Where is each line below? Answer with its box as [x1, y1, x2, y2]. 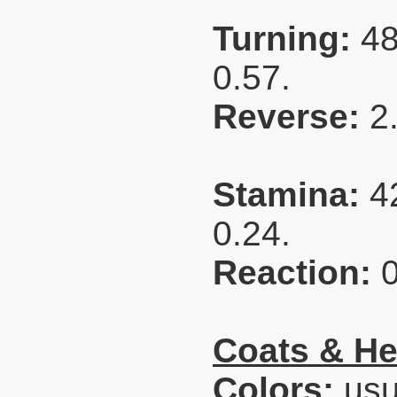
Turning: [213, 19, 361, 58]
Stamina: [213, 175, 370, 214]
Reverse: [213, 97, 370, 136]
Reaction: [213, 253, 381, 292]
